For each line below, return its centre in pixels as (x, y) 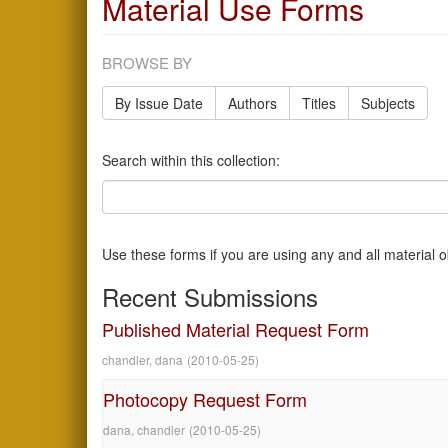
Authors (252, 103)
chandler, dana (142, 359)
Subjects (388, 103)
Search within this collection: (191, 160)
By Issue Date (159, 103)
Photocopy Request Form (205, 399)
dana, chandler (144, 429)
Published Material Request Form (235, 329)
